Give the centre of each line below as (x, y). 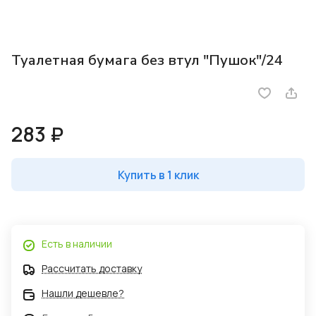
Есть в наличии (77, 244)
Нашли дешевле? (83, 293)
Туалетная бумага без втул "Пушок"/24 (147, 61)
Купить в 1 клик (158, 175)
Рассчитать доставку (92, 269)
